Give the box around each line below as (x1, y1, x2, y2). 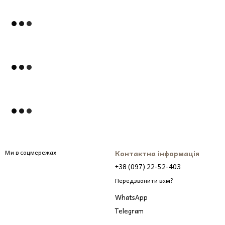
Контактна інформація (115, 148, 199, 159)
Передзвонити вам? (115, 175, 173, 186)
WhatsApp (115, 192, 148, 203)
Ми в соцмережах (5, 147, 56, 157)
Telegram (115, 205, 144, 216)
